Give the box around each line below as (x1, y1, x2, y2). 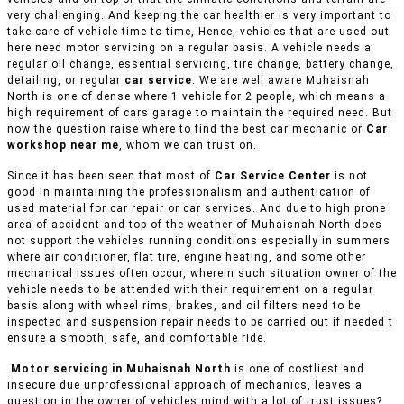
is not (331, 170, 368, 183)
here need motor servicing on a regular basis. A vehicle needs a (7, 41, 372, 55)
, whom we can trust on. (119, 139, 257, 152)
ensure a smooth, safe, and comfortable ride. (7, 332, 267, 345)
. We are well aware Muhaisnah (192, 74, 370, 87)
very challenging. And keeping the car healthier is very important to (7, 9, 391, 23)
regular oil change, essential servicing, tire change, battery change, (7, 58, 394, 71)
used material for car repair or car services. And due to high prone (7, 202, 386, 216)
